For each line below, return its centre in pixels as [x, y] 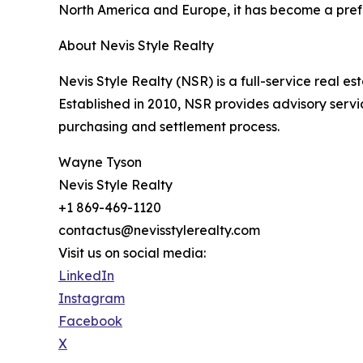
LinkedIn [86, 275]
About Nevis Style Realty [136, 45]
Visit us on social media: [132, 253]
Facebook [90, 321]
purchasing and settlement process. [169, 126]
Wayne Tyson [100, 162]
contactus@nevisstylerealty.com [159, 230]
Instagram [92, 298]
